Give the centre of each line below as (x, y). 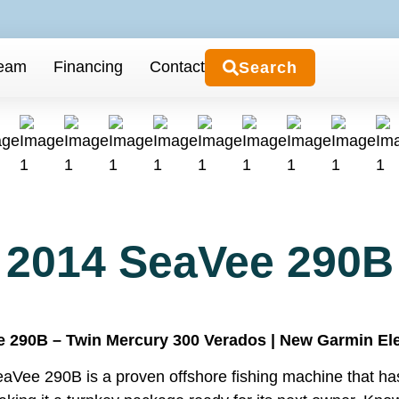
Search (268, 68)
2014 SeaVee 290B (199, 262)
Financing (88, 67)
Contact (177, 67)
